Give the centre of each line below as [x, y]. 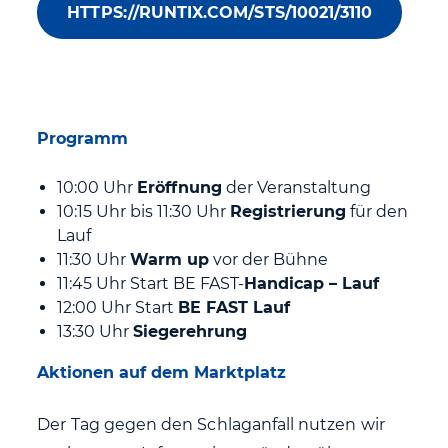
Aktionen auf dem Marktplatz [162, 372]
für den [377, 211]
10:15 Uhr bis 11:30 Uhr [144, 211]
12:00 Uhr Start [118, 307]
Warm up [170, 259]
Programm [85, 138]
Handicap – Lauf [312, 283]
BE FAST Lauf [234, 307]
